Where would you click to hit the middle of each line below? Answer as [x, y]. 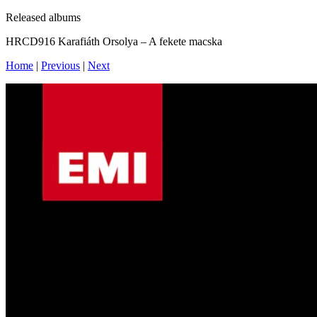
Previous [60, 65]
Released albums [43, 17]
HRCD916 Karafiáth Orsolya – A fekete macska [114, 41]
